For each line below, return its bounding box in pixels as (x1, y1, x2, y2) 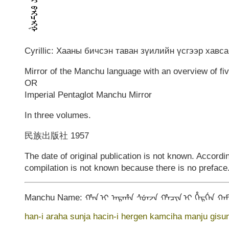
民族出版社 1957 (25, 130, 89, 141)
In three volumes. (25, 110, 91, 120)
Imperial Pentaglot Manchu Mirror (25, 90, 152, 100)
